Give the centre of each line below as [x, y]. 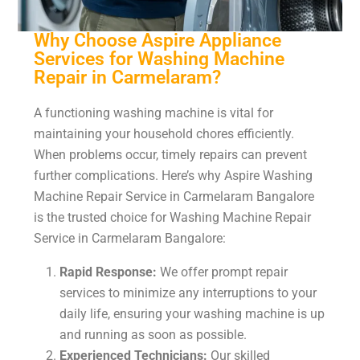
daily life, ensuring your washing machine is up [192, 313]
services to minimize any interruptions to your [188, 292]
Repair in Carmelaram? [127, 77]
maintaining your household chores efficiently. [164, 133]
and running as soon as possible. [153, 334]
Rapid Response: [108, 272]
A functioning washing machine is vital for [153, 112]
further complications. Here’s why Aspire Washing [173, 175]
